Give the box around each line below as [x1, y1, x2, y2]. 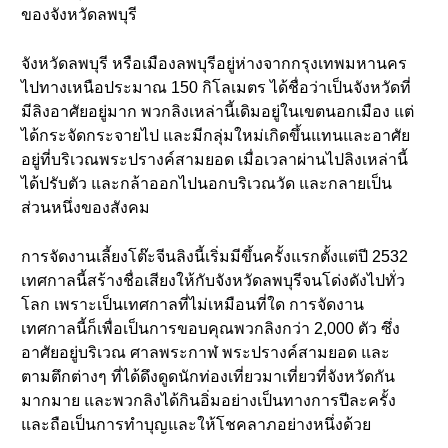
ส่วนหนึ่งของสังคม [21, 199, 150, 216]
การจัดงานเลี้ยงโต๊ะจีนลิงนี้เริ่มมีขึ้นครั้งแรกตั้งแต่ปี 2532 [21, 248, 408, 265]
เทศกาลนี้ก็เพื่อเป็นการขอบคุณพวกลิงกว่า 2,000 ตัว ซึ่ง [21, 320, 400, 337]
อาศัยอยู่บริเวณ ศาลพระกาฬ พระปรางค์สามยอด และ [21, 344, 390, 361]
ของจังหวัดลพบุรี [21, 6, 137, 23]
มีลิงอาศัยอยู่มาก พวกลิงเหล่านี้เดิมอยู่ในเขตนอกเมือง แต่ [21, 103, 414, 120]
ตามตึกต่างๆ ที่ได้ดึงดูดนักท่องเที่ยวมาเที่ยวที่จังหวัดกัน [21, 368, 395, 385]
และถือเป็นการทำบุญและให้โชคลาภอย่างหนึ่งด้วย [21, 416, 371, 433]
